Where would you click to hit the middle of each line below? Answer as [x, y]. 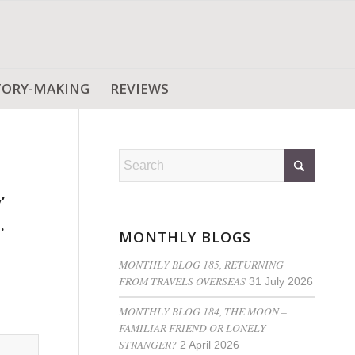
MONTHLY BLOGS [185, 237]
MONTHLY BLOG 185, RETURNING [202, 264]
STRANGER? [148, 344]
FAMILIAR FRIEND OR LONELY [193, 328]
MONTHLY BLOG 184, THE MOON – [203, 311]
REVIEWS [139, 88]
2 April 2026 [210, 345]
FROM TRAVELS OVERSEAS [183, 281]
